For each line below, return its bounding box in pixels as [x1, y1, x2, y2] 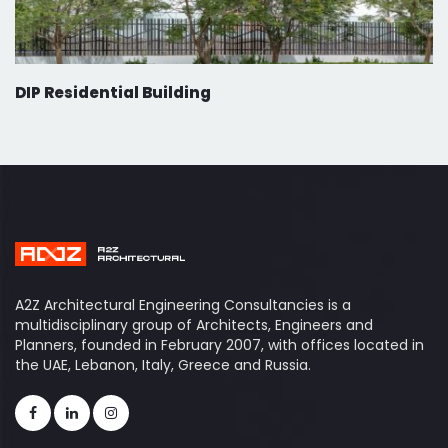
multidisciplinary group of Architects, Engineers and [15, 315, 373, 336]
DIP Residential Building [15, 82, 211, 104]
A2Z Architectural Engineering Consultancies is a [15, 295, 351, 316]
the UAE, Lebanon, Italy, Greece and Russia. [15, 355, 311, 376]
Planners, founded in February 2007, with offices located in [15, 335, 424, 356]
